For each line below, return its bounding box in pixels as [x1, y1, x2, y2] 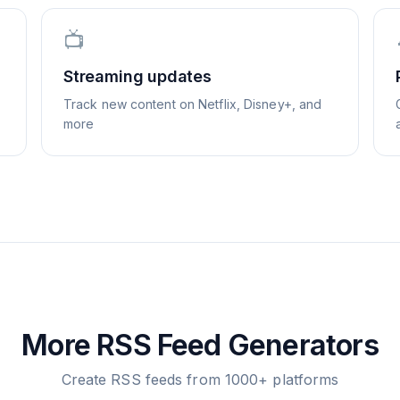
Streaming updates [63, 67, 212, 86]
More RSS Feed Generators [21, 328, 379, 362]
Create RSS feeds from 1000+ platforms [61, 371, 339, 388]
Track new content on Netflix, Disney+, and [63, 96, 322, 112]
